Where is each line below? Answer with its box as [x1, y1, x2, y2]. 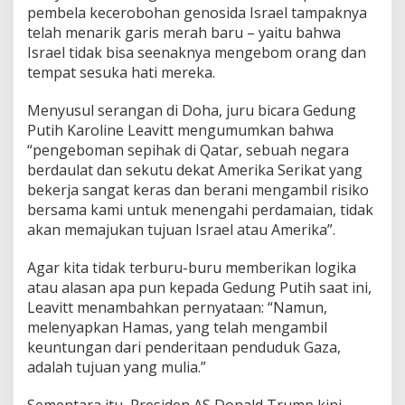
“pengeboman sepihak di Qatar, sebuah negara [27, 139, 349, 160]
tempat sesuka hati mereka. [27, 61, 215, 82]
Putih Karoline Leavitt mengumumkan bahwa [27, 119, 334, 140]
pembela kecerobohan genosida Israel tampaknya [27, 2, 367, 23]
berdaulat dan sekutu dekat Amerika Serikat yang [27, 159, 363, 180]
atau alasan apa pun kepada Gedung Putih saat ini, [27, 277, 372, 297]
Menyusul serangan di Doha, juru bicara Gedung [27, 99, 356, 120]
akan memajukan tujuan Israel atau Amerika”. [27, 219, 335, 240]
